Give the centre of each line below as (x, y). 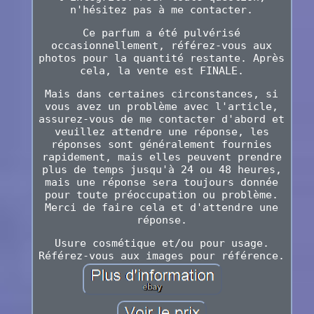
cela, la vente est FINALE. (162, 71)
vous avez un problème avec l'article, (162, 107)
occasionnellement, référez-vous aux (162, 46)
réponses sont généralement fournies (162, 145)
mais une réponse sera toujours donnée (162, 183)
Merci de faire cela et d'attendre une (162, 208)
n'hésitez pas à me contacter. (162, 10)
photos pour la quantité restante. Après (162, 59)
